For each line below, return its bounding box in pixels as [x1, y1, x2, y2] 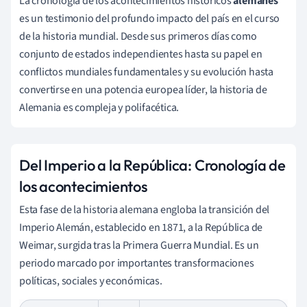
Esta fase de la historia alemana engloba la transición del [19, 201, 270, 217]
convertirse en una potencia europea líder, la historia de [19, 82, 267, 97]
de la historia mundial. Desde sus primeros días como [19, 28, 257, 44]
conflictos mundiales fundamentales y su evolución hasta [19, 64, 273, 79]
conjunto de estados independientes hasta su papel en [19, 46, 262, 62]
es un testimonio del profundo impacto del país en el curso [19, 10, 280, 26]
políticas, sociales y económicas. [19, 273, 162, 288]
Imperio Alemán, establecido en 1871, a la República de [19, 219, 263, 235]
